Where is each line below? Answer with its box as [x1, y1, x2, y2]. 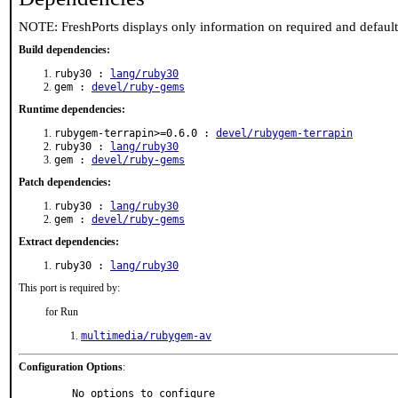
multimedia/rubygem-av [81, 330, 211, 342]
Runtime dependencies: [19, 103, 125, 115]
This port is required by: [19, 282, 120, 294]
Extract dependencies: [19, 235, 119, 248]
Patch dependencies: [19, 176, 111, 188]
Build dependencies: [19, 44, 110, 56]
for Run [45, 306, 78, 318]
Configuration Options [19, 361, 123, 373]
